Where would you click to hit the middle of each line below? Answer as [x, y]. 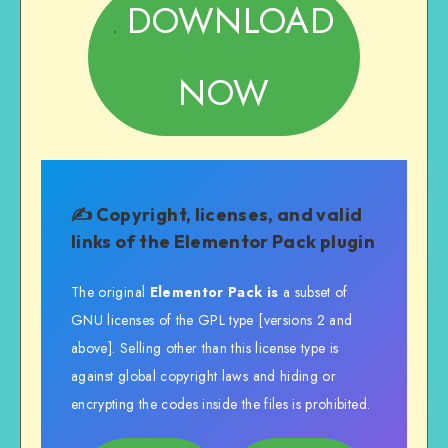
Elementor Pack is [214, 291]
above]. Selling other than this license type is [205, 347]
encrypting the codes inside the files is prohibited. [221, 403]
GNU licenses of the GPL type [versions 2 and [212, 319]
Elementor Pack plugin [274, 242]
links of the [122, 242]
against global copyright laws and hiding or [204, 375]
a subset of [313, 291]
